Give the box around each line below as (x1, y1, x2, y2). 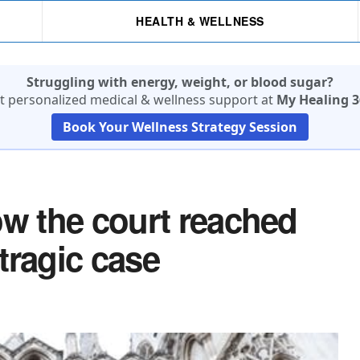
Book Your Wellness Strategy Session (63, 118, 297, 136)
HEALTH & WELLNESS (136, 13, 264, 29)
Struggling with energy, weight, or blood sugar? (27, 73, 333, 91)
